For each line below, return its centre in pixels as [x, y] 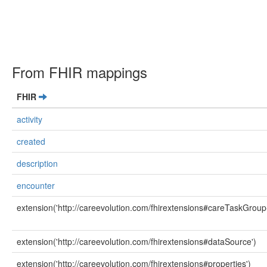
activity [30, 119]
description [37, 163]
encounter [36, 185]
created [31, 141]
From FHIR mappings [80, 72]
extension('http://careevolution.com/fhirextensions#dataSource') [136, 241]
